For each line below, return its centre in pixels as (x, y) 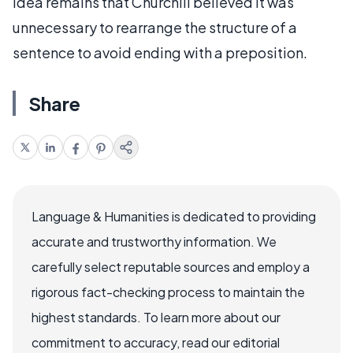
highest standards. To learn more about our (156, 317)
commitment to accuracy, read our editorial (156, 342)
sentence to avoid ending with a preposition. (160, 52)
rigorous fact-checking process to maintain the (168, 292)
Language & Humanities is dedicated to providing (174, 216)
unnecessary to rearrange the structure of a (155, 27)
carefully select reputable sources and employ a (171, 266)
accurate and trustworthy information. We (154, 241)
